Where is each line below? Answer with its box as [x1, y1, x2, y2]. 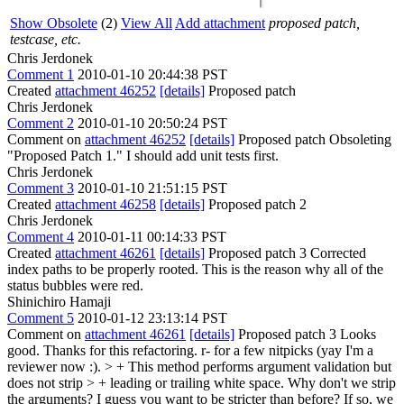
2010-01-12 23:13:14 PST [78, 310, 227, 326]
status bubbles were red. [7, 278, 143, 293]
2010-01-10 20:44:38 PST [78, 67, 227, 82]
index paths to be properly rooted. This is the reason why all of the [7, 262, 383, 277]
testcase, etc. [10, 32, 81, 47]
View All [121, 15, 172, 31]
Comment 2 [7, 115, 74, 131]
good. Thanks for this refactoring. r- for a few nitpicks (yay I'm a [7, 343, 373, 358]
